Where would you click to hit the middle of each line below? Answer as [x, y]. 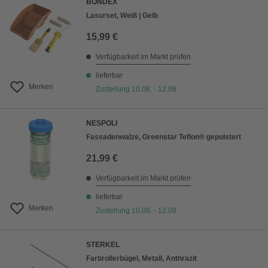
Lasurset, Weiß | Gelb [122, 16]
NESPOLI [102, 124]
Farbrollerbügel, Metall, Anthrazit [141, 259]
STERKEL [103, 245]
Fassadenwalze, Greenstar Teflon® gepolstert [164, 137]
